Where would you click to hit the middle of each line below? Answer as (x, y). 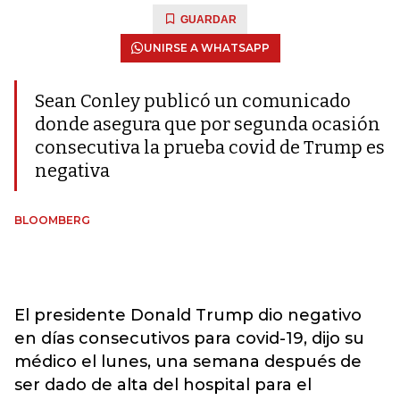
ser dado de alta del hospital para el (163, 385)
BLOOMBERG (52, 220)
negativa (72, 171)
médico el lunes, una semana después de (188, 362)
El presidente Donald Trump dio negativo (188, 315)
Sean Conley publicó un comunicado (193, 101)
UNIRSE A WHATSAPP (206, 48)
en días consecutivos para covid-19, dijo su (189, 338)
